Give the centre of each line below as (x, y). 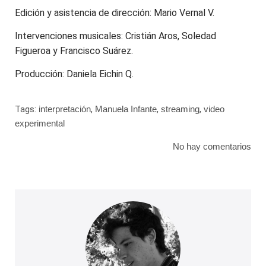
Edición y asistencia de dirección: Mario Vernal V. (115, 12)
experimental (40, 123)
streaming (180, 109)
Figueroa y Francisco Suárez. (74, 51)
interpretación (65, 109)
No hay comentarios (212, 146)
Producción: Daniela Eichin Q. (74, 74)
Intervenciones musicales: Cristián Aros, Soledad (115, 36)
